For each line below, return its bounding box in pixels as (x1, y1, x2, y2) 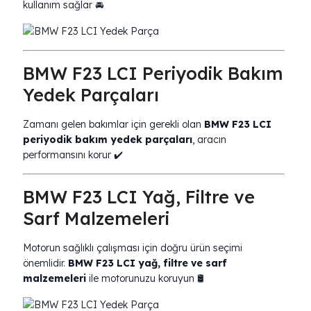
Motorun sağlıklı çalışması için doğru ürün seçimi (23, 242, 242, 254)
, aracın (192, 133, 226, 146)
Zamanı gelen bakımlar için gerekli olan (23, 118, 204, 131)
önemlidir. (23, 257, 68, 269)
